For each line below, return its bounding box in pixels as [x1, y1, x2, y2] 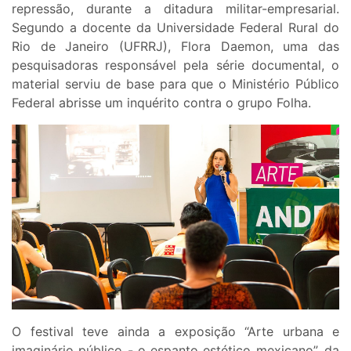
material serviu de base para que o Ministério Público [12, 76, 339, 92]
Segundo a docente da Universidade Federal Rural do [12, 20, 339, 36]
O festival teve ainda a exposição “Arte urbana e [12, 324, 339, 340]
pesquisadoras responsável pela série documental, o [12, 57, 339, 74]
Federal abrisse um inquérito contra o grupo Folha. [12, 95, 315, 111]
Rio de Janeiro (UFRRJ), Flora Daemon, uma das [12, 38, 339, 55]
